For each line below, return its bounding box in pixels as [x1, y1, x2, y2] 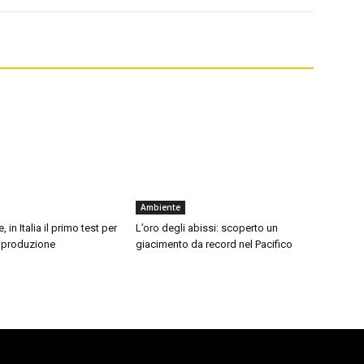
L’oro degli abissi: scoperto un [136, 222, 279, 235]
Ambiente [141, 201, 181, 214]
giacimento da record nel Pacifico [136, 238, 293, 251]
